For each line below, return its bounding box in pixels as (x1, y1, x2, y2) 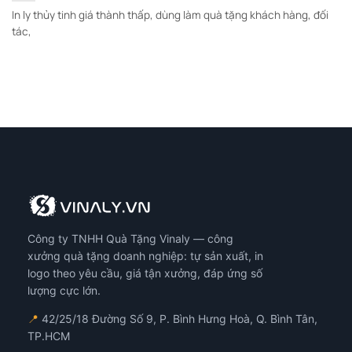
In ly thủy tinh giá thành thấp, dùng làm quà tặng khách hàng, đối (12, 8, 328, 23)
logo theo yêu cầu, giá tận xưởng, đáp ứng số (27, 266, 262, 280)
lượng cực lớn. (27, 283, 101, 297)
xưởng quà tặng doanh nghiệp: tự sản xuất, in (27, 248, 263, 262)
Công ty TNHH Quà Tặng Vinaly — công (27, 231, 233, 245)
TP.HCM (27, 328, 70, 343)
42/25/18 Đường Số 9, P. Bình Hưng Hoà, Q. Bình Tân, (38, 311, 317, 325)
